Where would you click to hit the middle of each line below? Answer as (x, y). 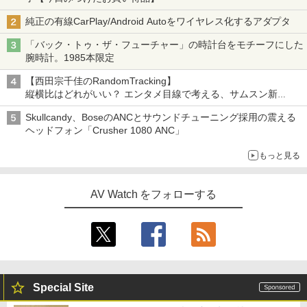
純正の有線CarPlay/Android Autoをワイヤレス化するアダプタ (158, 22)
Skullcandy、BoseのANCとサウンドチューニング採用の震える (161, 118)
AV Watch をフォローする (153, 195)
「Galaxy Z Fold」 (65, 107)
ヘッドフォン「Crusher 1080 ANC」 (105, 131)
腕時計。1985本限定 (70, 58)
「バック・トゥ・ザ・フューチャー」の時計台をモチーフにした (164, 45)
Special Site (63, 288)
